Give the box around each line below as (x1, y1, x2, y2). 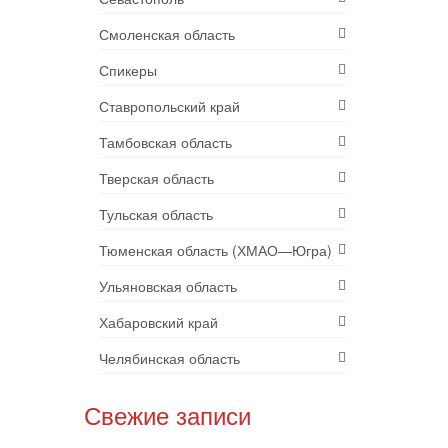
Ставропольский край (98, 96, 240, 117)
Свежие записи (83, 403, 251, 431)
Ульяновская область (98, 276, 237, 297)
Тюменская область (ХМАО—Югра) (98, 240, 332, 261)
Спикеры (98, 60, 157, 81)
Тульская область (98, 204, 213, 225)
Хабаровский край (98, 312, 218, 333)
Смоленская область (98, 24, 235, 45)
